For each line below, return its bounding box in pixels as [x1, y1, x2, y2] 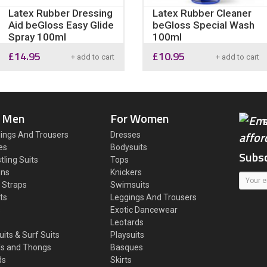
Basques [110, 243, 144, 252]
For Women [110, 109, 169, 128]
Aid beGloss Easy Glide [8, 19, 114, 31]
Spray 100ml [8, 31, 66, 43]
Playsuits [110, 230, 145, 240]
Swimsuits [110, 180, 150, 190]
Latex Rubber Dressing [8, 7, 113, 19]
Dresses [110, 130, 141, 139]
